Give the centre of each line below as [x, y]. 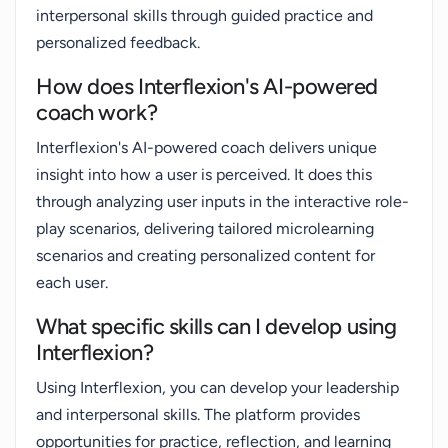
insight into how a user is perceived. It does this [204, 174]
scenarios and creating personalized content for [205, 255]
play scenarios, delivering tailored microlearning [205, 228]
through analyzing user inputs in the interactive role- [222, 201]
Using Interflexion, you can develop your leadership [217, 387]
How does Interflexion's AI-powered [207, 86]
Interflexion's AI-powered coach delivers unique [206, 147]
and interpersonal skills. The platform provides [198, 414]
